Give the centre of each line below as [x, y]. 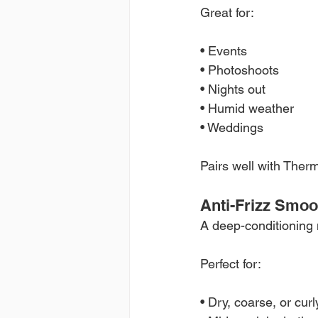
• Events [224, 50]
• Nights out [233, 89]
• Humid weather [247, 108]
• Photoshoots [240, 70]
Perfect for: [231, 263]
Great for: [227, 12]
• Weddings [232, 127]
